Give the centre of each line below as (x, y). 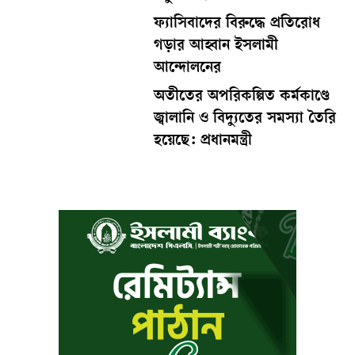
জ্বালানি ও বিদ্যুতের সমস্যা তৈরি (245, 119)
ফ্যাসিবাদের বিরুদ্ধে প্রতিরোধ (237, 24)
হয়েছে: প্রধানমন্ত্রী (203, 141)
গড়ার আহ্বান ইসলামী (216, 46)
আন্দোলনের (188, 69)
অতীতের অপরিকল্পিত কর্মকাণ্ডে (242, 97)
